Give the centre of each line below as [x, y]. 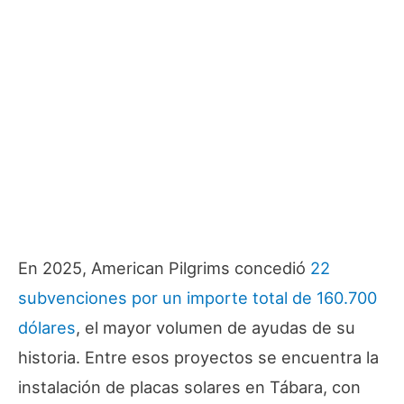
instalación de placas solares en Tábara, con [189, 387]
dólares [47, 328]
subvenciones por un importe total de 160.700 [197, 298]
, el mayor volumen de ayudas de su [216, 328]
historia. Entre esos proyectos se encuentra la [198, 358]
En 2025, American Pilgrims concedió [164, 268]
